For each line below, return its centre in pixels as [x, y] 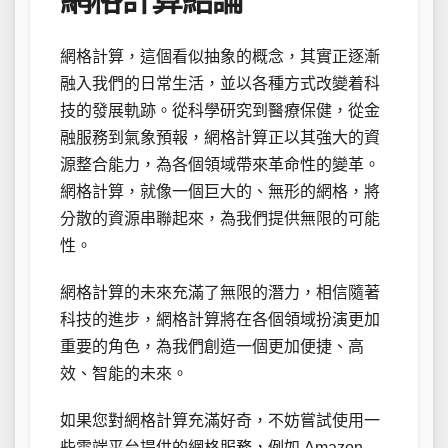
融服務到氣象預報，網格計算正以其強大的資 [220, 138]
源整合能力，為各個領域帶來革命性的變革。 [220, 165]
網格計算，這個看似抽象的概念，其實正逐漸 [220, 57]
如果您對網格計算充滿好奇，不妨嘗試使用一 [220, 421]
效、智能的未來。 [124, 374]
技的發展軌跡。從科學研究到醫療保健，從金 [220, 111]
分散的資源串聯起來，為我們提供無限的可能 [220, 219]
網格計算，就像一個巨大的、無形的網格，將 [220, 192]
